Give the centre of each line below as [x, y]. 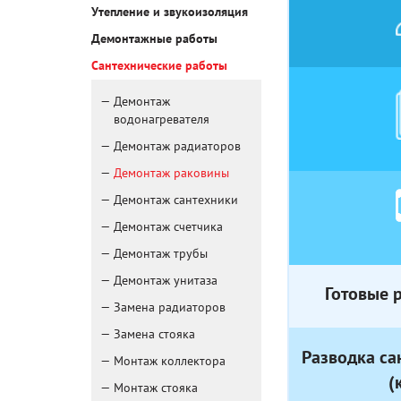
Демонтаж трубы [161, 254]
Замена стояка [154, 334]
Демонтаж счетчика [168, 227]
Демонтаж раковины [171, 173]
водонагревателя [162, 119]
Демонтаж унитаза [166, 281]
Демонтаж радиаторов [177, 146]
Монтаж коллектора [170, 361]
